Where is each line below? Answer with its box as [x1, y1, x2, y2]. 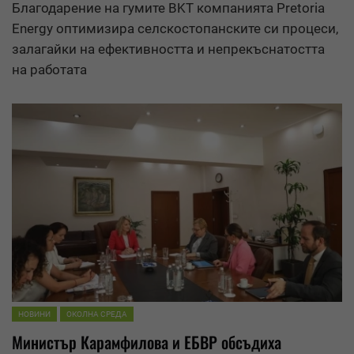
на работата [12, 62, 87, 78]
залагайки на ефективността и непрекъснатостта [12, 41, 325, 58]
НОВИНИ [18, 309, 51, 318]
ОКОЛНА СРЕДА [66, 309, 127, 318]
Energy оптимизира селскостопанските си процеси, [12, 21, 338, 37]
